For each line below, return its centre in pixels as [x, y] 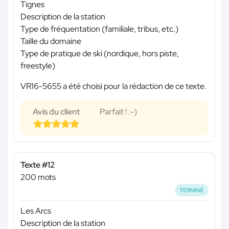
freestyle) [38, 65]
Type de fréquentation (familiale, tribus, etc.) [99, 29]
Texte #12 [38, 165]
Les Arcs [36, 211]
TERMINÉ [192, 190]
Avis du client [56, 111]
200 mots [38, 177]
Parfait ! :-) [118, 111]
